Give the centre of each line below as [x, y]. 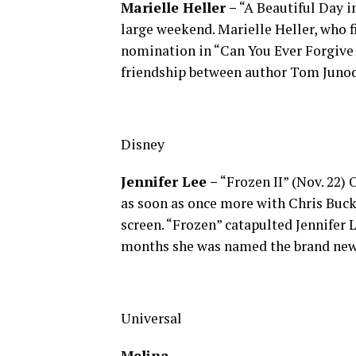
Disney [143, 144]
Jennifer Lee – [169, 182]
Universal [151, 318]
